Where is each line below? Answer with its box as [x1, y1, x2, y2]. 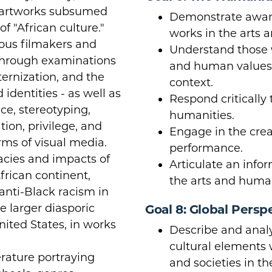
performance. [169, 141, 243, 155]
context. [169, 75, 213, 89]
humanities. [169, 108, 234, 122]
